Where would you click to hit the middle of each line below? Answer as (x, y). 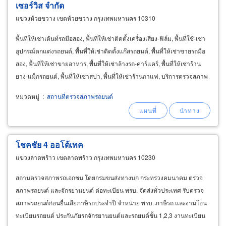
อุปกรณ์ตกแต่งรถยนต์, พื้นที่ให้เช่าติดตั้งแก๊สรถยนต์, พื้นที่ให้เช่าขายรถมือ (110, 50)
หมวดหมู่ (27, 96)
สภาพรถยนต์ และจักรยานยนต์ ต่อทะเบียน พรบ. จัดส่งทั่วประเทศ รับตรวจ (110, 190)
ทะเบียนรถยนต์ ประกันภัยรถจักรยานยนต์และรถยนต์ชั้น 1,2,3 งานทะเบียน (110, 215)
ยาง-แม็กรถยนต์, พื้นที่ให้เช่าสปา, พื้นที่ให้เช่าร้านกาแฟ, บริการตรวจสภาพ (112, 76)
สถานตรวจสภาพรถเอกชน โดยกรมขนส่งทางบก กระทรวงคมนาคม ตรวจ (109, 177)
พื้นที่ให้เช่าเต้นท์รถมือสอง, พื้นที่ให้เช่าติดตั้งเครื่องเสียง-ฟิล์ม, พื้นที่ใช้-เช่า (110, 38)
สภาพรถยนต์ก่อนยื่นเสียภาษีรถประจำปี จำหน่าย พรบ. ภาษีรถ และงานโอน (111, 202)
